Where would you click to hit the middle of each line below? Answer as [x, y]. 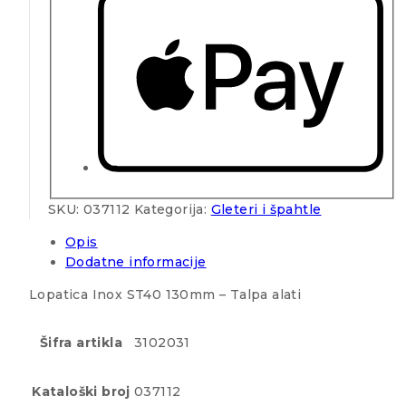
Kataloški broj [81, 392]
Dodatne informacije [136, 262]
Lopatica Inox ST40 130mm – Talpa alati [165, 295]
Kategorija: [172, 210]
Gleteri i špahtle [266, 210]
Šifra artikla [81, 343]
